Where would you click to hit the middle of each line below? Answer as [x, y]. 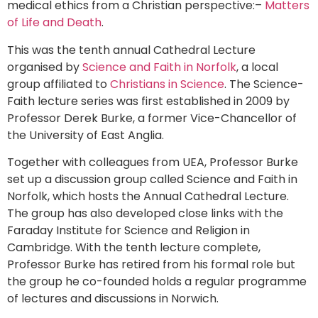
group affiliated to [59, 84]
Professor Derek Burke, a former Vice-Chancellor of [152, 118]
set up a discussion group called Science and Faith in [152, 180]
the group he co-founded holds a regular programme [157, 282]
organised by [45, 67]
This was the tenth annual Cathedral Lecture [131, 50]
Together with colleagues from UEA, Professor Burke [153, 163]
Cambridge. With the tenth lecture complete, [134, 248]
